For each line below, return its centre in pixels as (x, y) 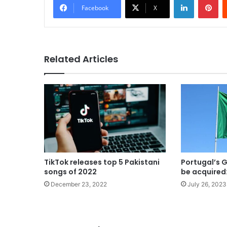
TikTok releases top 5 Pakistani (102, 162)
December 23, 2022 (79, 184)
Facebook (95, 8)
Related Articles (81, 59)
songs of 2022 (70, 172)
